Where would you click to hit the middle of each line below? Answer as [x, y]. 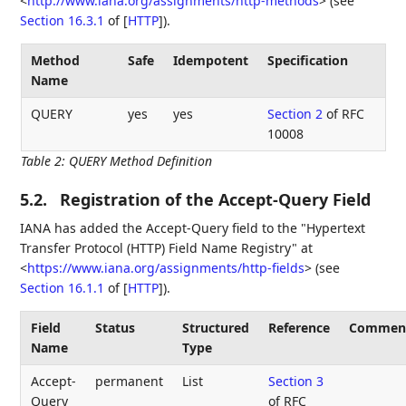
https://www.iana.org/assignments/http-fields [166, 267]
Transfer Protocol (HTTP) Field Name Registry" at [167, 247]
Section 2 [295, 113]
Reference [299, 327]
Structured [215, 327]
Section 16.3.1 [63, 20]
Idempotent [211, 60]
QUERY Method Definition [140, 160]
